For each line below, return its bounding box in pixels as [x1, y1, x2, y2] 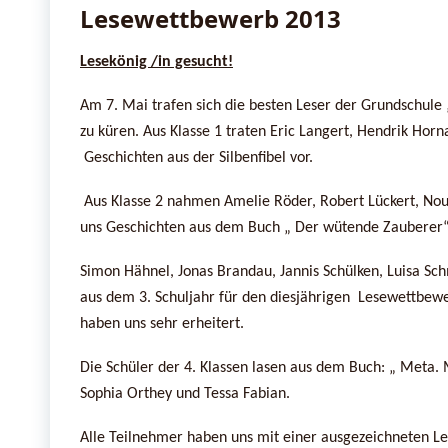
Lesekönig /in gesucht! [80, 53, 233, 70]
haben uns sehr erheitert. [80, 315, 244, 332]
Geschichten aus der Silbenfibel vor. [80, 149, 313, 166]
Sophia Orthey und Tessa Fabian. [80, 385, 290, 402]
